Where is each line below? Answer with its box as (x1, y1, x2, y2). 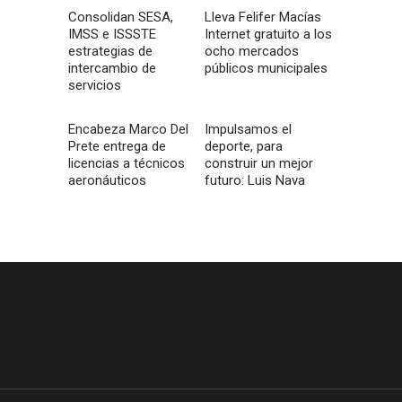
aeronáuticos (68, 172, 146, 188)
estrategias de (68, 43, 153, 59)
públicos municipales (205, 60, 328, 76)
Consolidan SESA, (68, 9, 173, 25)
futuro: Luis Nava (205, 172, 306, 188)
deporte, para (205, 138, 284, 154)
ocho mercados (205, 43, 300, 59)
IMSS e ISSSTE (68, 26, 156, 42)
